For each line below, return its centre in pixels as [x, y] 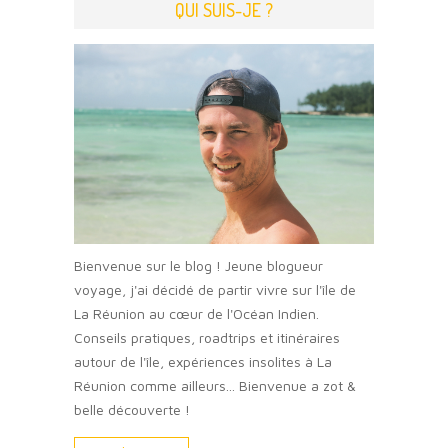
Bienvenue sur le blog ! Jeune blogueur [198, 265]
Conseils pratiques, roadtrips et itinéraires [207, 337]
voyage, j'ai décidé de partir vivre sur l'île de [215, 289]
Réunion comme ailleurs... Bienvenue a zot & [215, 385]
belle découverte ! [132, 409]
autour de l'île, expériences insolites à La [203, 361]
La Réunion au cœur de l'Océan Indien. [196, 313]
